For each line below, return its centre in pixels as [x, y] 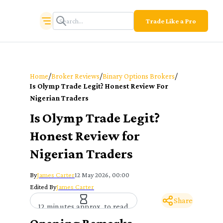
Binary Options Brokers [139, 76]
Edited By [43, 187]
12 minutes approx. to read [84, 206]
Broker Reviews [75, 76]
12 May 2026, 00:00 [102, 175]
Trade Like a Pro [171, 21]
